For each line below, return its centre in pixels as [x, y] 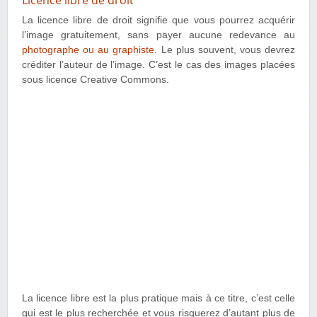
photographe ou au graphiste [88, 50]
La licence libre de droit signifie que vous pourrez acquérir [158, 20]
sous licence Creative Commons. [96, 79]
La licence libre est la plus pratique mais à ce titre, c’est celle [158, 298]
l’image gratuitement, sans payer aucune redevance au [158, 35]
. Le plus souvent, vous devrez [225, 50]
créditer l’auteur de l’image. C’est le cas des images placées [158, 64]
